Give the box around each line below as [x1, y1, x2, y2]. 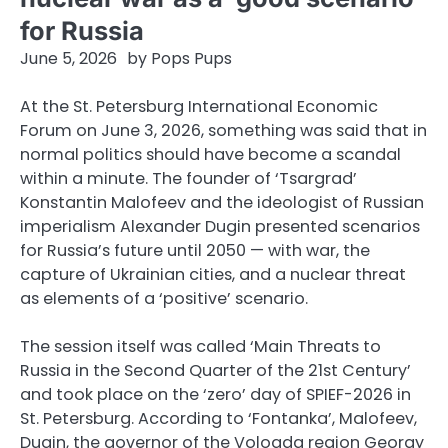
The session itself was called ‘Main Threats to [20, 335, 381, 359]
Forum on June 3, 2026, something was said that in [20, 119, 427, 142]
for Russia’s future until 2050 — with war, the [20, 239, 370, 262]
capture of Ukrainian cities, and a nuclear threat [20, 263, 406, 286]
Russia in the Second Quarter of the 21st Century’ [20, 359, 411, 383]
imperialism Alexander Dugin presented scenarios [20, 215, 420, 238]
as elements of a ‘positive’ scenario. [20, 287, 308, 310]
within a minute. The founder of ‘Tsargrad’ [20, 167, 357, 190]
